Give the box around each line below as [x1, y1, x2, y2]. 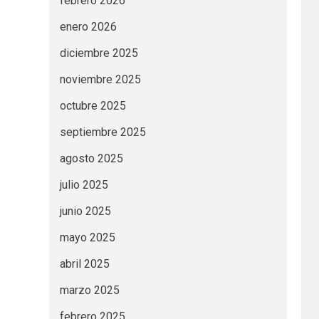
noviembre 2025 [59, 73, 141, 87]
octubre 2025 [59, 99, 126, 113]
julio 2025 [59, 178, 108, 192]
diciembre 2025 [59, 46, 138, 61]
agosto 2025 [59, 152, 123, 166]
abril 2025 [59, 257, 110, 271]
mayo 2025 [59, 231, 115, 245]
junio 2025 [59, 204, 111, 219]
